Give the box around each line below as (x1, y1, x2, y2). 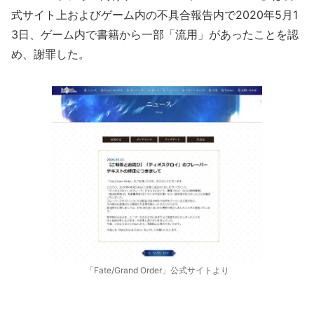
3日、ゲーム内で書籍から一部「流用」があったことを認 (11, 27, 299, 41)
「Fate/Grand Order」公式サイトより (85, 265, 229, 275)
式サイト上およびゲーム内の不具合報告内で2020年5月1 (11, 8, 298, 22)
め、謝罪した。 (11, 47, 90, 61)
